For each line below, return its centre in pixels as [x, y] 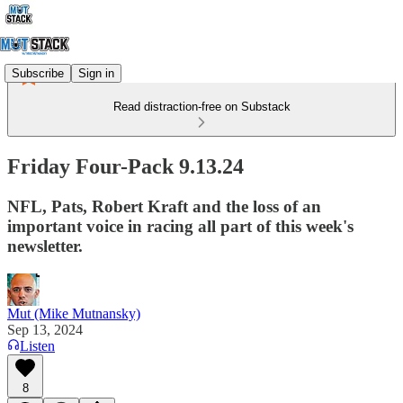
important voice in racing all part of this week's [180, 226]
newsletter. [45, 246]
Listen [37, 345]
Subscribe [38, 73]
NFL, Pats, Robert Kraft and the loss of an [164, 206]
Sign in [96, 73]
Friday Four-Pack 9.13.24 [125, 166]
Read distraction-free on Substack [201, 107]
